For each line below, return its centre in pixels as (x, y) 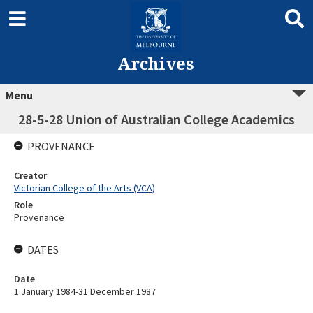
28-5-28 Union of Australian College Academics (156, 119)
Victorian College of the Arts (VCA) (85, 188)
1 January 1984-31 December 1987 (85, 291)
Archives (155, 63)
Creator (30, 175)
